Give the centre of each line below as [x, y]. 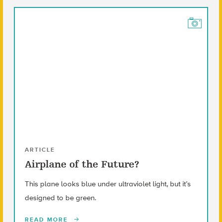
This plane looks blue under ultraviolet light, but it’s [108, 184]
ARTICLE [40, 149]
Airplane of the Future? [82, 164]
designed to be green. [60, 197]
